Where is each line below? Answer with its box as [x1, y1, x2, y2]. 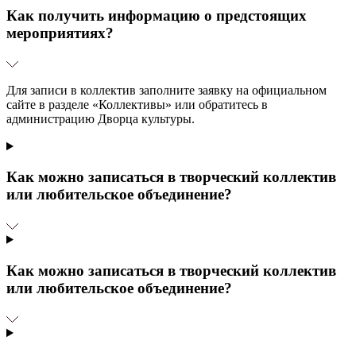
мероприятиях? [6, 24, 114, 41]
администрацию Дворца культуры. [6, 112, 195, 126]
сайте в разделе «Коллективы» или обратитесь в [6, 98, 268, 112]
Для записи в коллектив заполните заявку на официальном [6, 83, 327, 98]
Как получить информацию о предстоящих [6, 6, 307, 24]
